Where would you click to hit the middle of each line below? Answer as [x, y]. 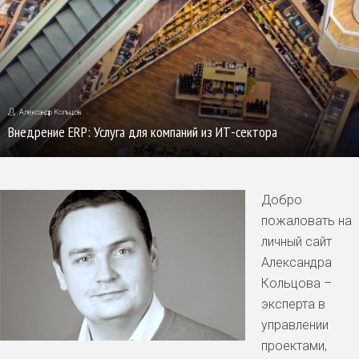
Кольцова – [296, 283]
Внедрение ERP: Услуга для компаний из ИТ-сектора [143, 132]
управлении [295, 325]
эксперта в [293, 304]
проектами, [294, 346]
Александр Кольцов [50, 112]
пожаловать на [307, 221]
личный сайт [296, 242]
